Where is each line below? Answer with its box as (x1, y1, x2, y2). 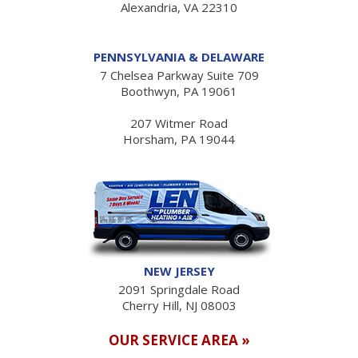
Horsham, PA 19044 (123, 130, 235, 147)
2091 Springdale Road (118, 280, 240, 297)
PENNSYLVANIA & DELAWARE (93, 48, 265, 65)
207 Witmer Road (130, 114, 228, 131)
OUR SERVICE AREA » (108, 330, 250, 349)
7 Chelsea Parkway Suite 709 (99, 66, 259, 83)
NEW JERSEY (143, 262, 215, 279)
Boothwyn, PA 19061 (121, 82, 237, 99)
